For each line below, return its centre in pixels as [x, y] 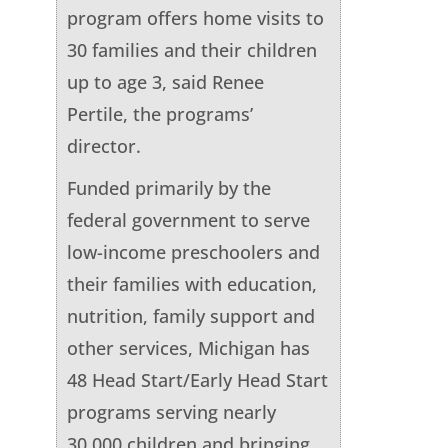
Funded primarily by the [168, 187]
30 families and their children [191, 49]
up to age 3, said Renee [165, 81]
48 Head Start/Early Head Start [197, 379]
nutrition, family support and [190, 315]
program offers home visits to [195, 17]
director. [103, 145]
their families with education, [191, 283]
